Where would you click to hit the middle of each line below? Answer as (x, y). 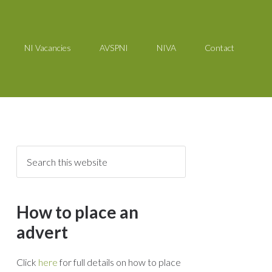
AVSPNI (114, 48)
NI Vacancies (48, 48)
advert (42, 232)
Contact (219, 48)
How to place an (77, 212)
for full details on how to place (119, 262)
